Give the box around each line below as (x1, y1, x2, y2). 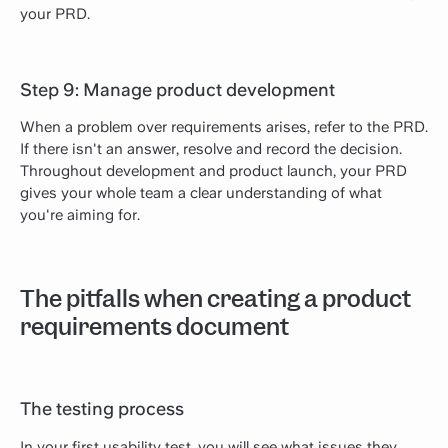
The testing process (20, 398, 184, 420)
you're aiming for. (20, 206, 140, 225)
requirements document (20, 311, 289, 342)
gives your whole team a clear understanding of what (20, 184, 382, 203)
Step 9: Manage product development (20, 79, 335, 101)
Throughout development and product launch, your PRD (20, 162, 407, 181)
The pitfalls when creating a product (20, 283, 411, 314)
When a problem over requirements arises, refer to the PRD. (20, 118, 428, 137)
